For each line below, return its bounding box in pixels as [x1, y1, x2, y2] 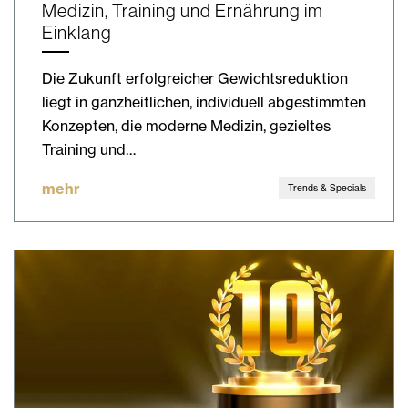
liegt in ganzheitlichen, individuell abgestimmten [42, 92, 366, 111]
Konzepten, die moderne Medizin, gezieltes [42, 116, 331, 135]
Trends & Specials [288, 181, 366, 193]
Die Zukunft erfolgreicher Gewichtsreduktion [42, 68, 348, 87]
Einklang [42, 22, 112, 43]
